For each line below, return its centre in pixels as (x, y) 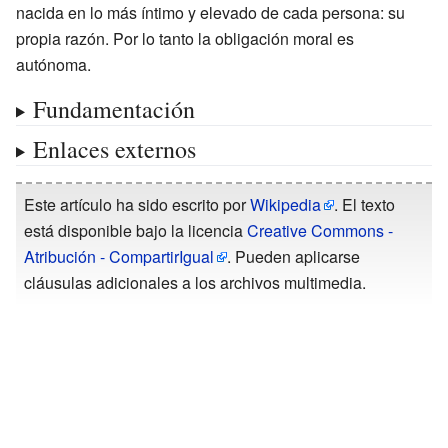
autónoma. (53, 64)
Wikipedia (285, 204)
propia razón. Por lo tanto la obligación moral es (185, 38)
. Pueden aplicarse (293, 256)
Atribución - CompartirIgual (119, 256)
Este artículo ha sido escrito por (137, 204)
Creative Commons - (320, 230)
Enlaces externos (114, 148)
